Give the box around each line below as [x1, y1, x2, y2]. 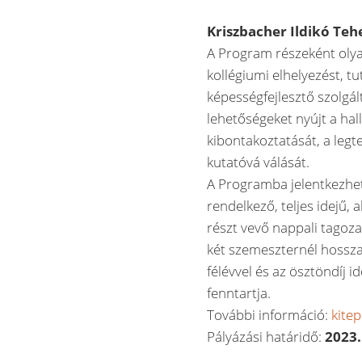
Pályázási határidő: [207, 327, 326, 346]
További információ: [207, 305, 332, 324]
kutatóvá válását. [207, 153, 310, 171]
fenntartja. [207, 284, 271, 302]
